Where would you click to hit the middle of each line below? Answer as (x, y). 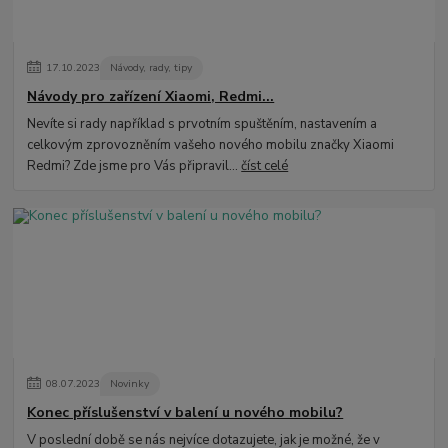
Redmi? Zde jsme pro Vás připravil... (134, 165)
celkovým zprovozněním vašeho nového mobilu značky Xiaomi (211, 144)
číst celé (265, 165)
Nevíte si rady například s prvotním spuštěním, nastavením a (202, 123)
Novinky (130, 384)
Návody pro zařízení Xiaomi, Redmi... (151, 96)
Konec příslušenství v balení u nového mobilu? (185, 412)
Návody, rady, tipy (151, 68)
